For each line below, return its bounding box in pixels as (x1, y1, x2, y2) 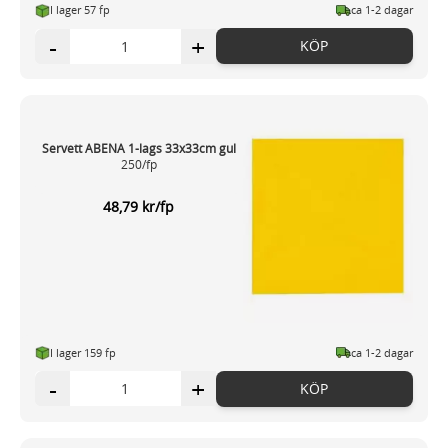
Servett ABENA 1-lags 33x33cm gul (41, 140, 236, 157)
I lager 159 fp (50, 344, 116, 360)
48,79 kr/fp (103, 197, 175, 217)
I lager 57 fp (50, 2, 110, 18)
